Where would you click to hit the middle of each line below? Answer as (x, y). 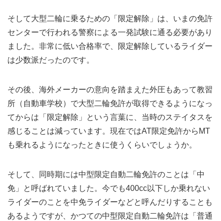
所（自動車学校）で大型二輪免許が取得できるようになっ (110, 104)
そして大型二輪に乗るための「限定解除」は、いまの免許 (110, 19)
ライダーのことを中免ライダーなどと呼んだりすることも (110, 202)
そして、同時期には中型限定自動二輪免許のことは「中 (106, 175)
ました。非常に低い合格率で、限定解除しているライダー (110, 46)
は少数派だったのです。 (51, 60)
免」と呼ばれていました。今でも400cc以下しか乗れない (109, 188)
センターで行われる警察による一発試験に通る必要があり (110, 33)
